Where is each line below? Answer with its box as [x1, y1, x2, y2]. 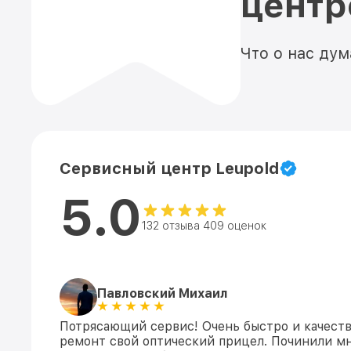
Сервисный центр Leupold [60, 159, 279, 178]
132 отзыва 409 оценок [142, 219, 266, 232]
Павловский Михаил [97, 285, 228, 301]
